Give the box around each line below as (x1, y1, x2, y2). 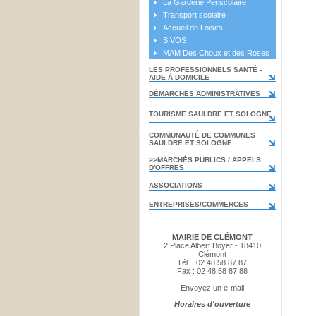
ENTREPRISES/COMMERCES (148, 200, 248, 208)
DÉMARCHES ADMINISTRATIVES (148, 90, 260, 97)
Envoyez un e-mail (180, 284, 244, 292)
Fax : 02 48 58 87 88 (176, 267, 248, 275)
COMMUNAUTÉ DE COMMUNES (148, 131, 255, 139)
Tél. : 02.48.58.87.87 (177, 258, 247, 267)
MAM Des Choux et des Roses (162, 49, 269, 57)
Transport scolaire (162, 11, 226, 19)
